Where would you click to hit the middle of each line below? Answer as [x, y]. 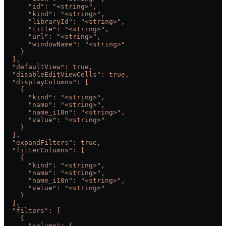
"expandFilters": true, [52, 142]
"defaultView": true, [48, 67]
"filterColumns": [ [44, 150]
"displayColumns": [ [46, 82]
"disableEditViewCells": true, [67, 74]
